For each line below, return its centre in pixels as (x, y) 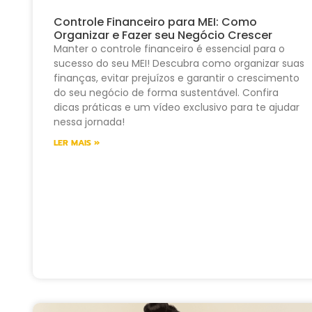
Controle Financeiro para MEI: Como (155, 22)
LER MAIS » (77, 143)
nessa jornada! (89, 122)
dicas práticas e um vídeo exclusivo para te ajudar (177, 108)
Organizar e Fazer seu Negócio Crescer (163, 36)
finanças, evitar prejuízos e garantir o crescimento (177, 78)
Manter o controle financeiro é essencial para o (169, 49)
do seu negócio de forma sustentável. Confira (166, 93)
